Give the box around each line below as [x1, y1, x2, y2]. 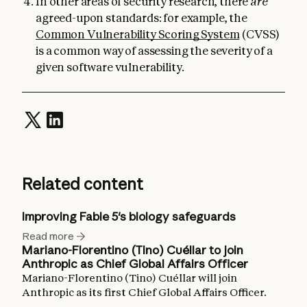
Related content [22, 174, 143, 195]
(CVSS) [239, 27, 280, 42]
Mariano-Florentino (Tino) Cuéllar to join [22, 243, 243, 258]
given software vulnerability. [36, 60, 184, 75]
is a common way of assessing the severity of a [36, 44, 273, 58]
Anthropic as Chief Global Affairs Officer [22, 256, 248, 271]
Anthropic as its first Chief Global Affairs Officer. [22, 286, 267, 299]
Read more [22, 230, 74, 243]
